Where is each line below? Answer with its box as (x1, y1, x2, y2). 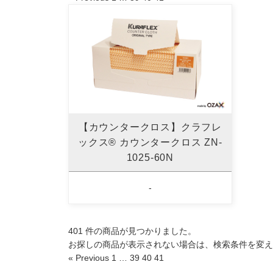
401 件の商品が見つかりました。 (68, 226, 196, 236)
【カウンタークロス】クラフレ (78, 121, 222, 132)
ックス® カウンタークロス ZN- (78, 136, 222, 147)
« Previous (68, 253, 109, 263)
